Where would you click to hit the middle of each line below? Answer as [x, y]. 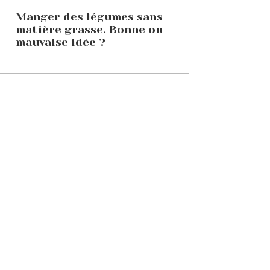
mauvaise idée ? [60, 42]
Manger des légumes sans [89, 17]
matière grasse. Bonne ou [89, 29]
